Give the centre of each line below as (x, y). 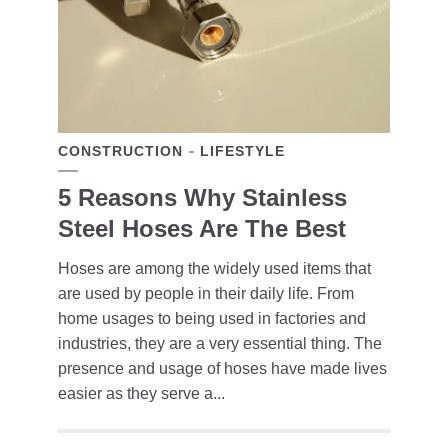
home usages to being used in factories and (212, 319)
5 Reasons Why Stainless (202, 198)
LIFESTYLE (242, 151)
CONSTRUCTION (120, 151)
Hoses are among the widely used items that (214, 269)
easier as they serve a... (141, 394)
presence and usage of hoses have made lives (222, 369)
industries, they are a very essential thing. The (220, 344)
